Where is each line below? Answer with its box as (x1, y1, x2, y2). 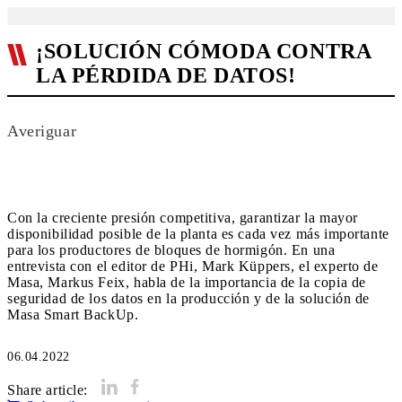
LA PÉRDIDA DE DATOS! (36, 64, 296, 87)
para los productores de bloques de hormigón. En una (7, 242, 336, 258)
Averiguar (7, 122, 77, 140)
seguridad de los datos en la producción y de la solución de (7, 291, 370, 306)
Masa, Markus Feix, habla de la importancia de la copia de (7, 275, 366, 290)
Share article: (7, 382, 89, 398)
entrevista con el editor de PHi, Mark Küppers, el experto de (7, 258, 379, 274)
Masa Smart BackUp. (7, 307, 139, 322)
